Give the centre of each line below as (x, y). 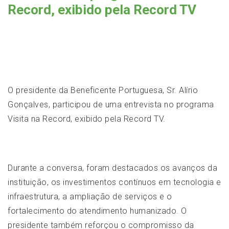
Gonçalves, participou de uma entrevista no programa (111, 105)
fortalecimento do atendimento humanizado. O (97, 211)
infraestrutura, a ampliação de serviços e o (90, 197)
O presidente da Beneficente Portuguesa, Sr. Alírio (103, 90)
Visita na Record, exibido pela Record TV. (87, 119)
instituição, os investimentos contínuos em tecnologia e (114, 182)
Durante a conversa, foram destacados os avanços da (112, 168)
